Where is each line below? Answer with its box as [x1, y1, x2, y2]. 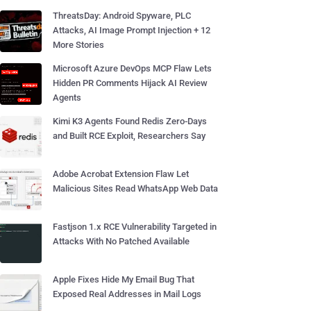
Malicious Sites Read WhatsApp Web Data [53, 183, 218, 194]
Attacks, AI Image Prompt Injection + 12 [53, 25, 210, 35]
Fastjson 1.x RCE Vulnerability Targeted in [53, 221, 217, 232]
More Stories [53, 40, 104, 50]
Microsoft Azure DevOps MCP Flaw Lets [53, 63, 212, 74]
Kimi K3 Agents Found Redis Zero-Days [53, 116, 207, 126]
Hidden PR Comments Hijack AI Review [53, 78, 208, 88]
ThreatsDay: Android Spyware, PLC [53, 10, 191, 21]
